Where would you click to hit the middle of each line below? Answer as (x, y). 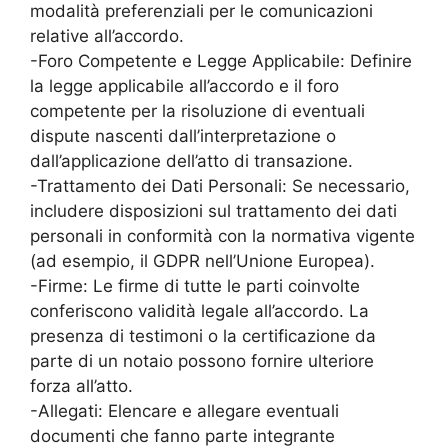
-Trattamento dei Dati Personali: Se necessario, (220, 186)
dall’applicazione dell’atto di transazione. (191, 161)
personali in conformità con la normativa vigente (222, 236)
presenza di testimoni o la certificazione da (203, 336)
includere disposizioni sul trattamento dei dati (213, 211)
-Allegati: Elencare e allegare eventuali (184, 411)
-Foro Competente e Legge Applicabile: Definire (221, 61)
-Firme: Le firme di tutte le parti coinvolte (195, 286)
